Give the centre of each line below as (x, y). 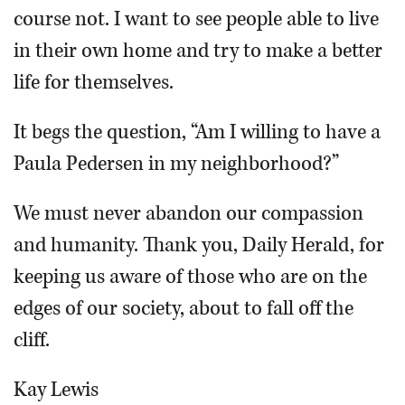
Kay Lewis (56, 390)
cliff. (32, 340)
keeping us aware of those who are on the (190, 277)
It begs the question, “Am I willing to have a (197, 132)
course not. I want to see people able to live (196, 19)
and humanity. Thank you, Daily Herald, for (199, 245)
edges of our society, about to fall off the (184, 308)
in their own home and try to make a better (198, 51)
